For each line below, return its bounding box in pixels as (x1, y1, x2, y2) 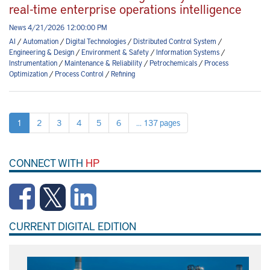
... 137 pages (136, 117, 180, 129)
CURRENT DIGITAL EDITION (9, 218, 136, 234)
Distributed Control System (133, 36, 216, 46)
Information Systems (156, 47, 219, 57)
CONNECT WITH (9, 155, 86, 171)
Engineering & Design (9, 47, 74, 57)
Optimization (9, 69, 48, 79)
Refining (111, 69, 135, 79)
